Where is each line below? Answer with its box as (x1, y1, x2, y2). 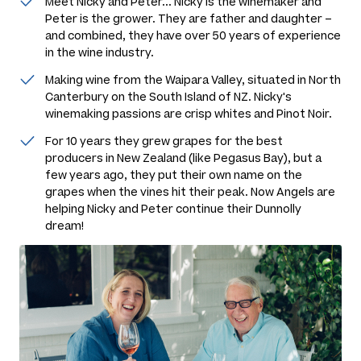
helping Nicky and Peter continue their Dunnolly (45, 201, 301, 216)
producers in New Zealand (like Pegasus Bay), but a (45, 151, 322, 165)
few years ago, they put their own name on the (45, 168, 302, 182)
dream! (45, 218, 84, 233)
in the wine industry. (45, 45, 156, 60)
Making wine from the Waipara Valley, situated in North (45, 73, 341, 87)
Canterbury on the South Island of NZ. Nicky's (45, 89, 292, 104)
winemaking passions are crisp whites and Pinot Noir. (45, 106, 332, 121)
